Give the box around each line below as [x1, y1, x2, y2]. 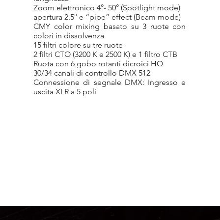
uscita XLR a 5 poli [33, 87, 97, 96]
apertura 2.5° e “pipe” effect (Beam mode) [33, 12, 181, 22]
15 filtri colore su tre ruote [33, 40, 123, 50]
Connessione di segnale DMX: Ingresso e [33, 78, 186, 87]
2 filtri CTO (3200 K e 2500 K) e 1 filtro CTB [33, 50, 178, 59]
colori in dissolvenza [33, 31, 105, 40]
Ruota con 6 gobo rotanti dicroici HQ [33, 59, 164, 68]
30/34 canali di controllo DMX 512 [33, 68, 151, 78]
